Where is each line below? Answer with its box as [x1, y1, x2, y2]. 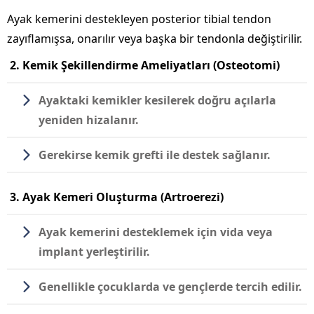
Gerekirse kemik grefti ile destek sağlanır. [39, 146, 271, 163]
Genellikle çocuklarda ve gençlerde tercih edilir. [39, 278, 302, 294]
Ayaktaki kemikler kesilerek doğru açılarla [39, 92, 276, 108]
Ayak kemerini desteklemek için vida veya [39, 224, 273, 240]
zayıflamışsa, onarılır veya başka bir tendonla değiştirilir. [7, 30, 302, 46]
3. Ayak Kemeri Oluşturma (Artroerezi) [7, 189, 224, 205]
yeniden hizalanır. [39, 111, 139, 128]
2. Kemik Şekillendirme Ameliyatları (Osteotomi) [7, 57, 280, 73]
